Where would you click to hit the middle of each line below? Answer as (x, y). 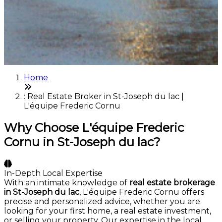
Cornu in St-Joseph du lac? (82, 142)
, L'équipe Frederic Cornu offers (142, 192)
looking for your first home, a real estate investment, (108, 211)
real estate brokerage (172, 183)
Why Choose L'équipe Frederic (94, 128)
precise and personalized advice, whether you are (102, 202)
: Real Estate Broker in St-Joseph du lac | (104, 97)
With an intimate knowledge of (67, 183)
